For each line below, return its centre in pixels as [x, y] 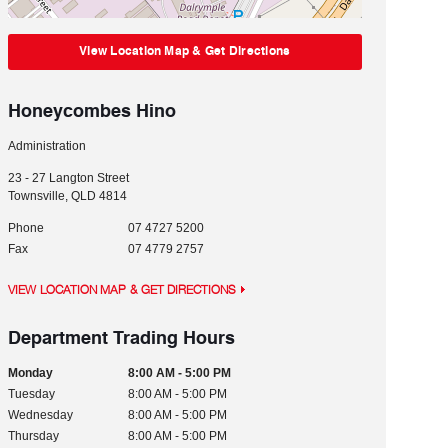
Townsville [36, 196]
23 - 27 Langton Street [68, 178]
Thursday [33, 436]
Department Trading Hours [121, 336]
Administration [46, 146]
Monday [30, 373]
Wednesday [40, 415]
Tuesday [31, 394]
